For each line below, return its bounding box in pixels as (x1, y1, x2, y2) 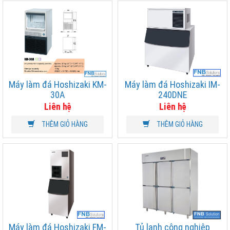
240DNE (158, 88, 187, 101)
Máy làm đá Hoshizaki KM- (8, 78, 107, 90)
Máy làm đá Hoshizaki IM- (125, 78, 220, 90)
